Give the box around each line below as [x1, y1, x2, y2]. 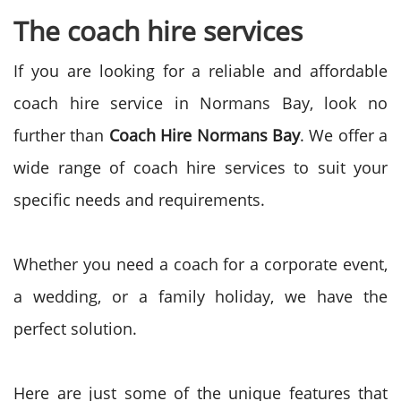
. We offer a [299, 124, 388, 146]
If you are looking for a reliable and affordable [13, 60, 388, 81]
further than [13, 124, 109, 146]
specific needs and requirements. [13, 189, 265, 210]
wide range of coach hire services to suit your [13, 157, 388, 178]
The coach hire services [13, 13, 303, 49]
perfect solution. [13, 318, 137, 339]
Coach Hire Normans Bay [108, 124, 300, 146]
